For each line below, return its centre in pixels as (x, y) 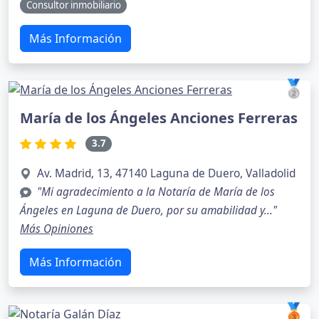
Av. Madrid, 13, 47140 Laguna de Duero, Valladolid (166, 173)
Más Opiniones (57, 229)
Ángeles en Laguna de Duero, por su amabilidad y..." (148, 210)
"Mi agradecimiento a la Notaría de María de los (156, 192)
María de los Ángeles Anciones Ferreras (159, 118)
